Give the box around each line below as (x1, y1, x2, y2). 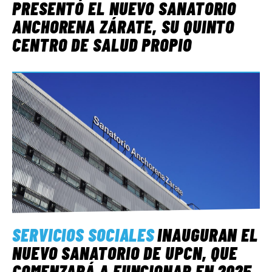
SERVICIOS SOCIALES (12, 223, 155, 245)
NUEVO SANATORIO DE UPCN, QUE (12, 241, 238, 263)
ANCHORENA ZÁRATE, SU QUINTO (12, 15, 235, 37)
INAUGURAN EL (157, 223, 259, 245)
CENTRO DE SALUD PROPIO (12, 33, 192, 55)
